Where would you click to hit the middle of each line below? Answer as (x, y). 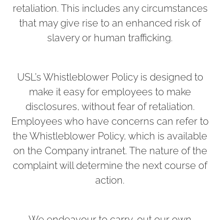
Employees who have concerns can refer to (110, 121)
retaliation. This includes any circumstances (110, 8)
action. (110, 180)
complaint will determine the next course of (110, 165)
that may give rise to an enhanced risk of (110, 23)
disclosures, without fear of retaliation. (110, 106)
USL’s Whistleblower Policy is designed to (110, 77)
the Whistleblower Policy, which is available (110, 136)
